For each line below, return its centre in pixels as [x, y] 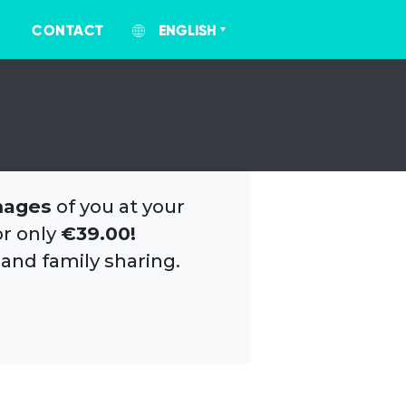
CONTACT [68, 30]
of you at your [118, 206]
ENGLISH [187, 30]
